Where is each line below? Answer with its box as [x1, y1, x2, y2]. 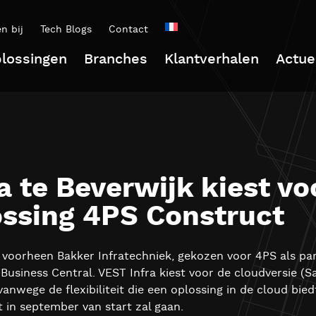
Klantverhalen [164, 50, 259, 68]
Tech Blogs [40, 23, 92, 36]
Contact [109, 23, 148, 36]
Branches [84, 50, 147, 68]
